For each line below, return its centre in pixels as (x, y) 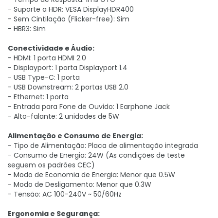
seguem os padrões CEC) (51, 165)
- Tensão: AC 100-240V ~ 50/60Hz (65, 194)
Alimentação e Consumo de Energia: (75, 136)
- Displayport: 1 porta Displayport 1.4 (68, 68)
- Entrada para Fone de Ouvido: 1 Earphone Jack (89, 107)
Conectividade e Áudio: (51, 48)
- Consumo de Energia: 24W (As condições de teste (96, 155)
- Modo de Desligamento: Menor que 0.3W (80, 184)
